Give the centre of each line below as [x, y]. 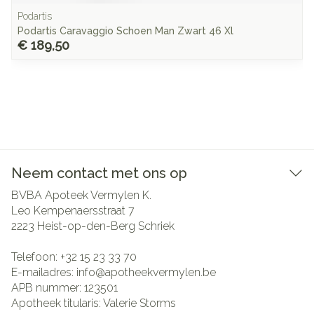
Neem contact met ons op [99, 173]
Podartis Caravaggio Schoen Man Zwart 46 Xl [125, 31]
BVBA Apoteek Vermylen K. [81, 195]
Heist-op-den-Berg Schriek [106, 226]
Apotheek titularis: [57, 303]
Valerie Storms [139, 303]
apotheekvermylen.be [161, 272]
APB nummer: [48, 288]
